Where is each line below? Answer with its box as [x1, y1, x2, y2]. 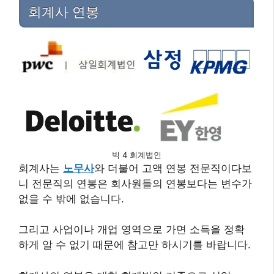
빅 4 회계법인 [111, 149, 161, 160]
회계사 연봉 [28, 4, 99, 20]
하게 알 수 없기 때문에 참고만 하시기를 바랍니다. [18, 239, 251, 251]
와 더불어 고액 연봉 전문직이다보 [94, 161, 252, 174]
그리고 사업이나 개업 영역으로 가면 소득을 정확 [18, 223, 245, 236]
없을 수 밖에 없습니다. [18, 192, 124, 205]
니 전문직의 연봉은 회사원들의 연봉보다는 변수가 [18, 177, 252, 190]
